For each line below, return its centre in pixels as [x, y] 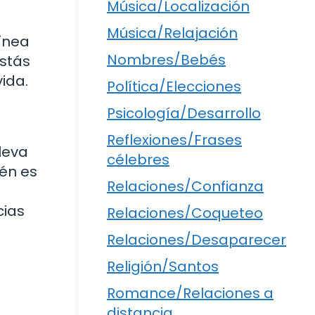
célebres [138, 159]
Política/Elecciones [174, 86]
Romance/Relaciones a [190, 293]
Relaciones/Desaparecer [197, 239]
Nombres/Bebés [166, 59]
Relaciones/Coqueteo [185, 213]
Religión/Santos [163, 266]
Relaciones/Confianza [185, 186]
